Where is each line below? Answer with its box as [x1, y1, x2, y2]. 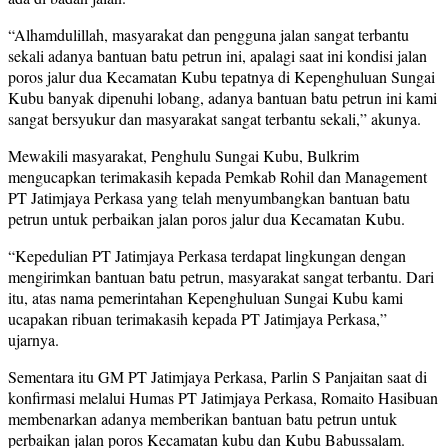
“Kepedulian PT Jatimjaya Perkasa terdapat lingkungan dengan [8, 245, 406, 267]
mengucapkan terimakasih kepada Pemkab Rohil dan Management [8, 166, 427, 188]
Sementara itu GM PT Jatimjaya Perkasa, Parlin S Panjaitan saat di [8, 366, 427, 388]
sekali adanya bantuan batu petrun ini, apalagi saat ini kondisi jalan [8, 45, 427, 67]
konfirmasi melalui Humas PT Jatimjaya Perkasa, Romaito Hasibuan [8, 387, 438, 409]
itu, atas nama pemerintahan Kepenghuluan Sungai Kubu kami [8, 287, 403, 309]
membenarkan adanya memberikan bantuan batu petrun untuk [8, 408, 397, 430]
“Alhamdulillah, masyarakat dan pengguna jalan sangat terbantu [8, 24, 409, 46]
